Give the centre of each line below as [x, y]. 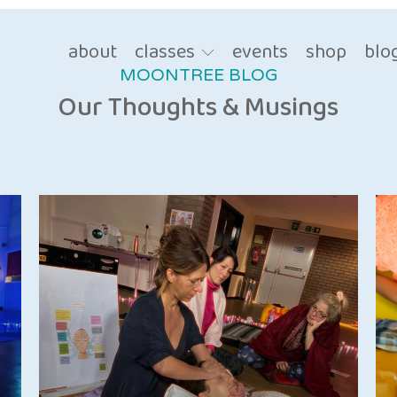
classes [165, 52]
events [260, 52]
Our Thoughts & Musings [198, 108]
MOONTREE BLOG [198, 77]
